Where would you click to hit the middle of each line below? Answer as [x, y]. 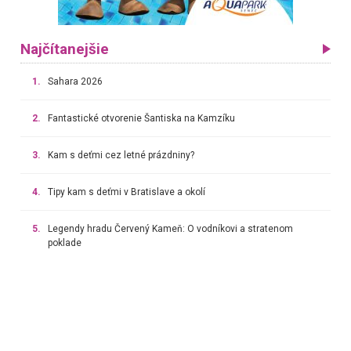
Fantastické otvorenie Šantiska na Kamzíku [141, 118]
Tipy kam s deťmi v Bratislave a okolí [126, 192]
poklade [64, 242]
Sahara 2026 [75, 81]
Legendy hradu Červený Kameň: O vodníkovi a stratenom [170, 228]
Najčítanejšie [64, 49]
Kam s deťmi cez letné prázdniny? [121, 155]
